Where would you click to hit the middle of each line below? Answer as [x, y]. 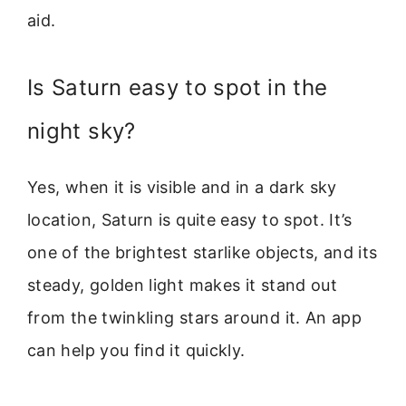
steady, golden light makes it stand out [183, 285]
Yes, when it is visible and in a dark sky [182, 188]
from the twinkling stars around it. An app [195, 318]
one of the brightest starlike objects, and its [203, 253]
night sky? [82, 131]
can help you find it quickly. [136, 351]
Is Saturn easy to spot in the [178, 88]
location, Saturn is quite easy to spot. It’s [190, 220]
